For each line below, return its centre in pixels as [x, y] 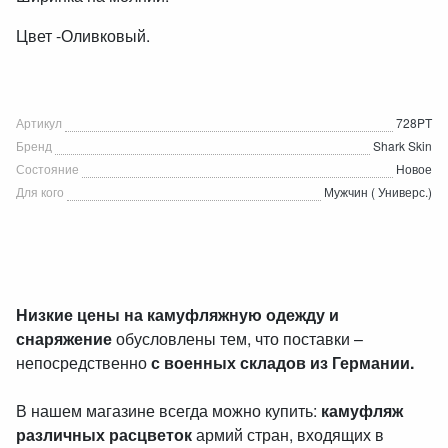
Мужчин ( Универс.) [378, 191]
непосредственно [83, 362]
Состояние [47, 168]
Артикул [39, 122]
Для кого [40, 191]
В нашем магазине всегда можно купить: [168, 410]
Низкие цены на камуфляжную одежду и [177, 314]
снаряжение [64, 338]
